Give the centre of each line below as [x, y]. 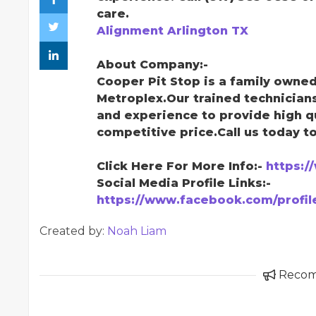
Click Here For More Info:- [181, 166]
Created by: [73, 231]
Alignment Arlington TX [172, 31]
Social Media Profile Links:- [184, 183]
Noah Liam [137, 231]
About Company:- [152, 65]
